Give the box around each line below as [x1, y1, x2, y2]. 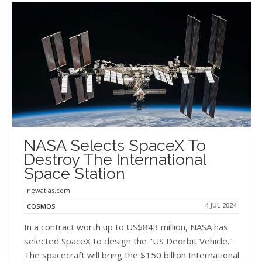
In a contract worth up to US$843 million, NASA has [24, 221, 228, 233]
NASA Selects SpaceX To [24, 136, 206, 155]
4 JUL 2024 [205, 201, 236, 210]
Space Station [24, 164, 125, 183]
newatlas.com [27, 186, 70, 195]
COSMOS [27, 202, 56, 211]
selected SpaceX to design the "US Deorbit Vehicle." [24, 235, 233, 247]
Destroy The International [24, 150, 206, 169]
